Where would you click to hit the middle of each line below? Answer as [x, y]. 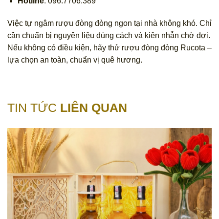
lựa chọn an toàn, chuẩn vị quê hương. [75, 60]
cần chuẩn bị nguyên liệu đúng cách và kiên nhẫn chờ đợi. [109, 35]
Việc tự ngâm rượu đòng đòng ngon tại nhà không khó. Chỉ [109, 23]
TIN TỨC [34, 107]
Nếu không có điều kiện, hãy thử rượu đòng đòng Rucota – [109, 47]
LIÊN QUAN [94, 107]
